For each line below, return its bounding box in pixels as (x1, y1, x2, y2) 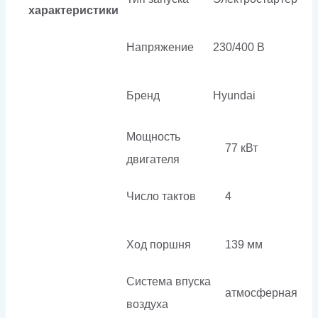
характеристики (28, 4, 119, 16)
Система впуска (126, 275, 211, 287)
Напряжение (126, 40, 194, 53)
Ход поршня (126, 238, 191, 251)
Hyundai (213, 89, 256, 102)
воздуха (126, 297, 168, 310)
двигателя (126, 153, 180, 165)
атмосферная (225, 286, 297, 299)
